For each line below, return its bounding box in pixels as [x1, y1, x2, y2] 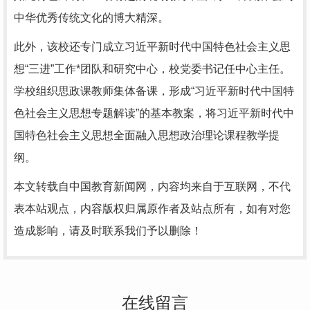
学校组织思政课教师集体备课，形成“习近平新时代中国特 [14, 85, 294, 97]
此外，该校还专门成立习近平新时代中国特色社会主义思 [14, 41, 291, 53]
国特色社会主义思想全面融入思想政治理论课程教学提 [14, 129, 280, 141]
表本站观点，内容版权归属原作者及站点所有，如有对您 [14, 203, 291, 215]
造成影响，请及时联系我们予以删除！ [14, 225, 202, 237]
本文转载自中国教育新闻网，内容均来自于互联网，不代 [14, 181, 291, 192]
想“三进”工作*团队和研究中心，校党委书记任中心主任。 [14, 63, 291, 75]
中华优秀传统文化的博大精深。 [14, 12, 169, 24]
